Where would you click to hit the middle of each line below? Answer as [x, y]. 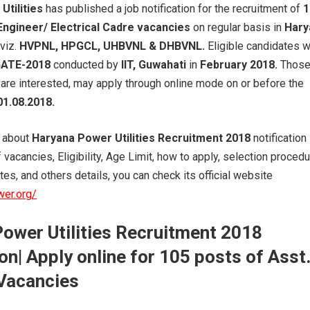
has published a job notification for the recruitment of [174, 8]
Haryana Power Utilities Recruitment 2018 [143, 138]
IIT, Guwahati [154, 64]
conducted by [86, 64]
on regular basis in [236, 27]
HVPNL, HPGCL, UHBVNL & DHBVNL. [112, 46]
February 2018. [239, 64]
